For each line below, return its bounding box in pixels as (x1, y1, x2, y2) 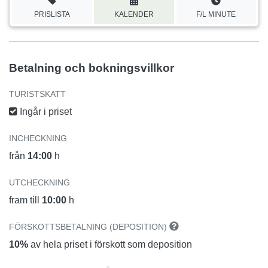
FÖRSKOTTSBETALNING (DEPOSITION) (9, 221, 169, 232)
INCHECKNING (9, 133, 67, 143)
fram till (9, 194, 42, 205)
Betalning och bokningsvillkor (9, 61, 174, 74)
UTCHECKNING (9, 177, 70, 187)
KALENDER (114, 10, 154, 19)
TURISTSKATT (9, 89, 66, 99)
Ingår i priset (17, 106, 72, 117)
